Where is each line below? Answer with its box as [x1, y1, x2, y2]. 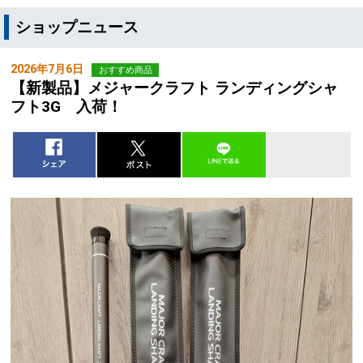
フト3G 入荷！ [11, 96, 123, 116]
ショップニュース [15, 17, 139, 36]
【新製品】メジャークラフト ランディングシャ [11, 78, 339, 97]
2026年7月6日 [11, 62, 84, 76]
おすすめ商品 [98, 64, 152, 75]
